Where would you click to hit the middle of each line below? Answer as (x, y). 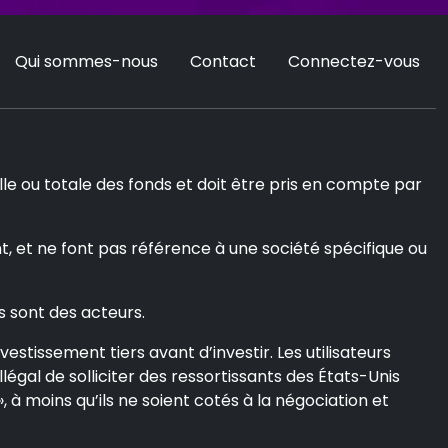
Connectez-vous (354, 61)
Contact (223, 61)
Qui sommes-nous (86, 61)
